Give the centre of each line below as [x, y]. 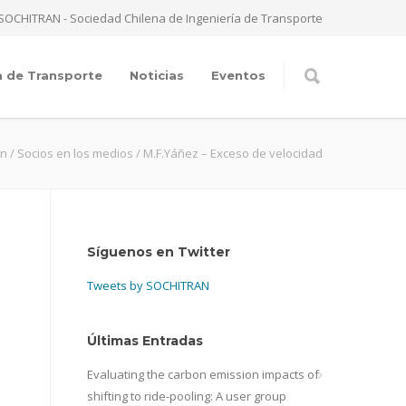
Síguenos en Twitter [159, 252]
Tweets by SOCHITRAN [148, 285]
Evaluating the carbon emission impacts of [203, 374]
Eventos [238, 75]
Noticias [157, 75]
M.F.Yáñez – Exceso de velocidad [233, 153]
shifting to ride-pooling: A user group [187, 396]
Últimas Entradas [145, 341]
